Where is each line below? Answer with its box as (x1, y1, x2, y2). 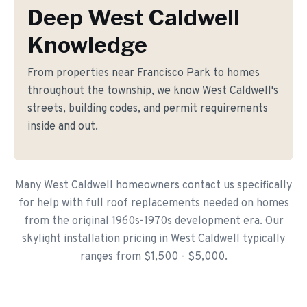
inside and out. (27, 120, 98, 134)
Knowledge (27, 32, 147, 58)
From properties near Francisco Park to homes (27, 66, 260, 80)
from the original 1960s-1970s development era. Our (23, 214, 284, 228)
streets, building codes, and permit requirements (27, 102, 268, 116)
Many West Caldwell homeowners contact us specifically (15, 179, 292, 193)
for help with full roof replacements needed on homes (18, 197, 289, 210)
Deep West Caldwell (27, 4, 240, 31)
